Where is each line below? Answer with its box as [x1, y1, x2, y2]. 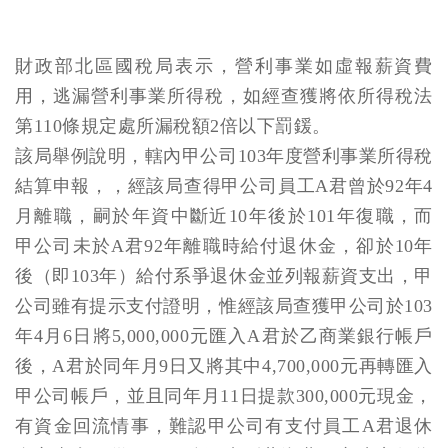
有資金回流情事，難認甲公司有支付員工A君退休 [15, 416, 433, 436]
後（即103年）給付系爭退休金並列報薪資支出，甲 [15, 266, 433, 286]
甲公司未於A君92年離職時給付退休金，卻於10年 [15, 236, 433, 256]
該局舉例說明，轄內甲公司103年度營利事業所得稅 [15, 146, 433, 166]
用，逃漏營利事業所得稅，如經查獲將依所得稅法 [15, 86, 433, 106]
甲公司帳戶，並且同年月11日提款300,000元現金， [15, 386, 433, 406]
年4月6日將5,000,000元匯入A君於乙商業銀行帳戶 [15, 326, 433, 346]
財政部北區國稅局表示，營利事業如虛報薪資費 [15, 56, 433, 76]
